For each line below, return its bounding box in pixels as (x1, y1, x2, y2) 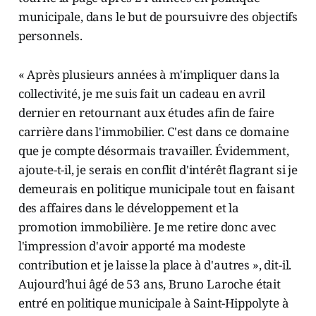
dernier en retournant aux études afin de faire (18, 104, 274, 121)
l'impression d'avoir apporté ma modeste (18, 238, 246, 255)
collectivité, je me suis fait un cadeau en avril (18, 85, 265, 102)
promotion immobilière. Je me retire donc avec (18, 219, 276, 236)
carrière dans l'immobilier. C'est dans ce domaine (18, 123, 289, 140)
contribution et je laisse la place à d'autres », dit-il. (18, 257, 292, 274)
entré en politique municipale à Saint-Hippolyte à (18, 295, 289, 312)
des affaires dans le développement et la (18, 200, 239, 217)
